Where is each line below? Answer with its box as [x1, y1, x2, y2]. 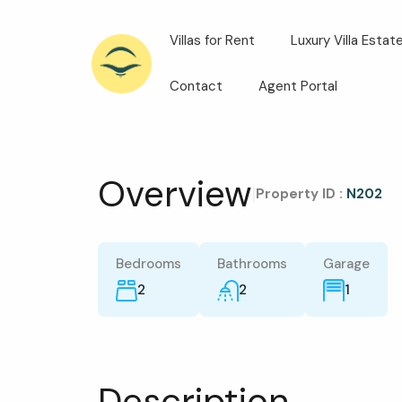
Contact [169, 77, 223, 95]
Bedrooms [115, 255, 181, 273]
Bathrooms [216, 255, 287, 273]
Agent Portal [258, 77, 337, 95]
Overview [97, 170, 252, 217]
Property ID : [255, 184, 346, 203]
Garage [322, 255, 370, 273]
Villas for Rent [169, 31, 255, 49]
